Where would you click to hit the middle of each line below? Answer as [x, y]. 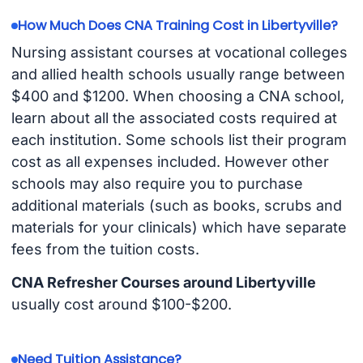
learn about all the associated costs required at [174, 118]
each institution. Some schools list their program [179, 140]
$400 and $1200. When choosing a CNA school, [177, 96]
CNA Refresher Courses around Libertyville [163, 283]
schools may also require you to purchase [157, 184]
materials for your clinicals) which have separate [179, 228]
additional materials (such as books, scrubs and [176, 206]
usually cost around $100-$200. [121, 305]
